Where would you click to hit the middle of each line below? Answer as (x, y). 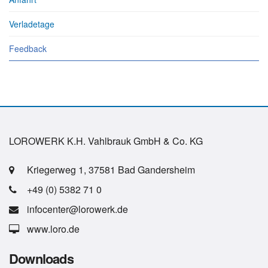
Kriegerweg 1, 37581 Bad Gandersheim (111, 169)
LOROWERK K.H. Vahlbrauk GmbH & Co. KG (106, 141)
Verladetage (32, 24)
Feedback (28, 48)
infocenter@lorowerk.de (77, 209)
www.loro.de (53, 229)
